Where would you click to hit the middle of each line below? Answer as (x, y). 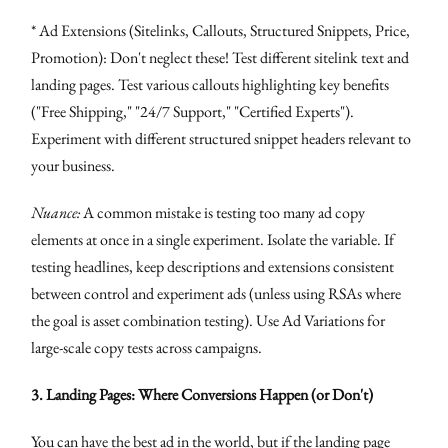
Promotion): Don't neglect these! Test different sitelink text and (220, 57)
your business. (73, 165)
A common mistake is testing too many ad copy (223, 212)
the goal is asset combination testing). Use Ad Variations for (208, 320)
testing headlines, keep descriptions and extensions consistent (213, 266)
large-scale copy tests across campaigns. (147, 347)
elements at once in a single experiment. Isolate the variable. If (213, 239)
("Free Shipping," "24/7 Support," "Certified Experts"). (193, 111)
